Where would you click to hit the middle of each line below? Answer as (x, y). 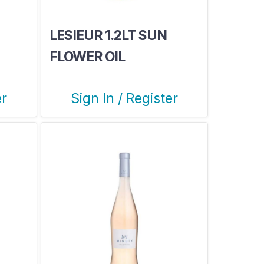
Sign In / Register (125, 98)
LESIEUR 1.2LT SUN (108, 35)
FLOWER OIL (88, 56)
